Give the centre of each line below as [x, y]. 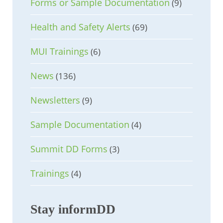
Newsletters [55, 100]
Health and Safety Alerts [80, 27]
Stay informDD [73, 210]
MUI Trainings [59, 52]
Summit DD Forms [69, 149]
